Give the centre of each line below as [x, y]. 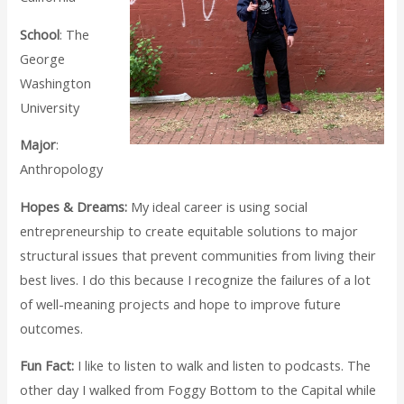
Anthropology [62, 169]
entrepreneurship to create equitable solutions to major [189, 230]
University [50, 107]
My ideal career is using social [218, 206]
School [40, 34]
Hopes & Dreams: [74, 206]
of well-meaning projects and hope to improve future [181, 303]
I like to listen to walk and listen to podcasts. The [223, 366]
